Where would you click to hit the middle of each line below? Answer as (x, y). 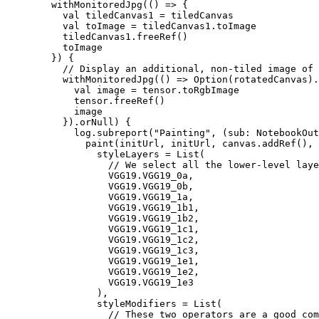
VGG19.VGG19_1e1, (103, 261)
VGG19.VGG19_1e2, (103, 271)
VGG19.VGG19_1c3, (103, 250)
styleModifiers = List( (114, 303)
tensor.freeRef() (85, 100)
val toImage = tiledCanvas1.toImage (131, 26)
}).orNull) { (68, 122)
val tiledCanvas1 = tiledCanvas (120, 15)
